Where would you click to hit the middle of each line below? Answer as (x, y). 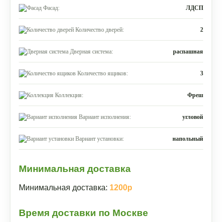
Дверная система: (91, 51)
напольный (188, 139)
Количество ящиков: (103, 73)
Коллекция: (69, 95)
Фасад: (51, 8)
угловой (193, 117)
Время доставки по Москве (83, 213)
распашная (188, 51)
